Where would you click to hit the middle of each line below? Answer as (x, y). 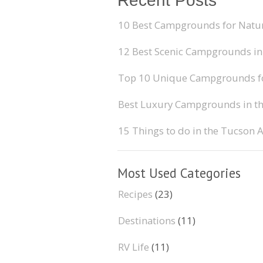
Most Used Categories (179, 173)
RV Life (134, 247)
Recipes (135, 194)
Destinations (147, 220)
